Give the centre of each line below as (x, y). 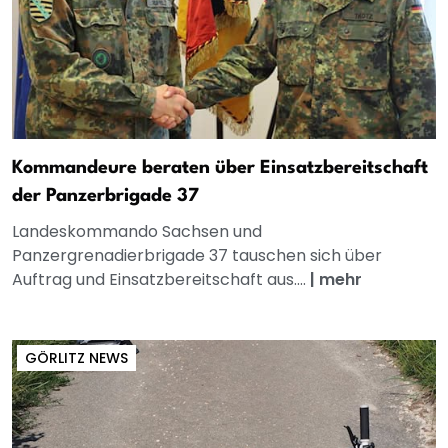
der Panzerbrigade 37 (105, 196)
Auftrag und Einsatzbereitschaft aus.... (161, 280)
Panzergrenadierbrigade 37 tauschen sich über (197, 256)
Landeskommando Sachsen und (137, 232)
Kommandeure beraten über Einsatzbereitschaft (220, 168)
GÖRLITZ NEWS (76, 358)
